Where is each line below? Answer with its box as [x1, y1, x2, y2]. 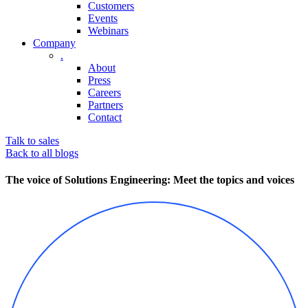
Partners [88, 99, 123, 111]
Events [88, 12, 118, 24]
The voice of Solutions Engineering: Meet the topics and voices [5, 174, 294, 186]
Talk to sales [5, 135, 59, 146]
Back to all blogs [5, 147, 78, 159]
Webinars [88, 25, 129, 36]
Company [33, 37, 76, 49]
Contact [88, 111, 122, 123]
